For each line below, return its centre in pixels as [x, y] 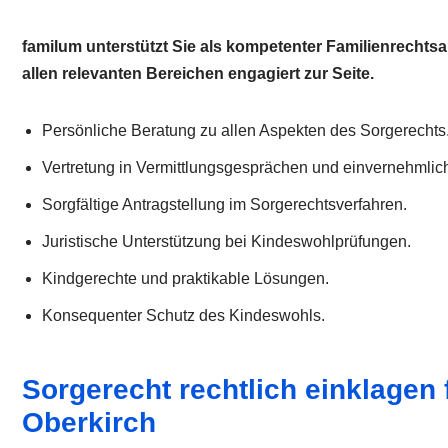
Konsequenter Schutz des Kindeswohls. [183, 316]
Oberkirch [89, 423]
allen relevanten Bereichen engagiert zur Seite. [198, 74]
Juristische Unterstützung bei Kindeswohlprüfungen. [226, 242]
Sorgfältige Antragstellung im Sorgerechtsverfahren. [224, 205]
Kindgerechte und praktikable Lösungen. [185, 279]
